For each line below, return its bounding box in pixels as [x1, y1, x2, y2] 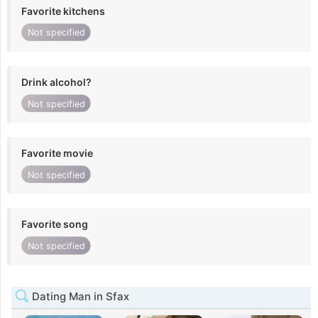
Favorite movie [21, 147, 93, 160]
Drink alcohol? [21, 75, 92, 88]
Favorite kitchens [21, 4, 105, 17]
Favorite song [21, 218, 88, 231]
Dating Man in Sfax [29, 289, 129, 303]
